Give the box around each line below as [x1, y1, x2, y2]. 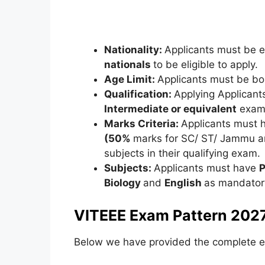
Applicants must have [153, 161, 259, 174]
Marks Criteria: [104, 117, 181, 130]
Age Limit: [104, 73, 157, 85]
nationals [104, 58, 153, 70]
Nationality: [104, 43, 164, 56]
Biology [104, 176, 143, 189]
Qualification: [104, 88, 174, 100]
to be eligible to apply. [153, 58, 258, 70]
